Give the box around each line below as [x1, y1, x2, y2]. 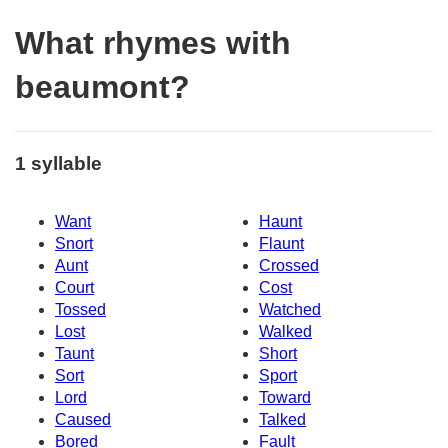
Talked [259, 411, 306, 429]
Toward [259, 389, 311, 407]
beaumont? [15, 69, 190, 106]
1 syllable [15, 152, 102, 174]
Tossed [55, 301, 106, 319]
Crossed [259, 257, 319, 275]
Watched [259, 301, 321, 319]
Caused [55, 411, 111, 429]
